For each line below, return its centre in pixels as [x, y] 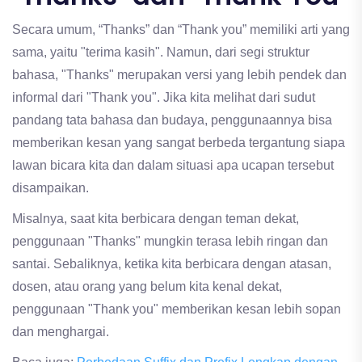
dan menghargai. [61, 332]
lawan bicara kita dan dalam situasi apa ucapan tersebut [173, 166]
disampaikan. [51, 188]
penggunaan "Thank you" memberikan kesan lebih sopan [177, 309]
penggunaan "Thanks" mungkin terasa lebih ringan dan [170, 242]
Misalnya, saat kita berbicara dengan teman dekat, [156, 219]
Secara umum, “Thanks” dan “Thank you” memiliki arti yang [181, 30]
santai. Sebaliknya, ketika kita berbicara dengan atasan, [172, 264]
